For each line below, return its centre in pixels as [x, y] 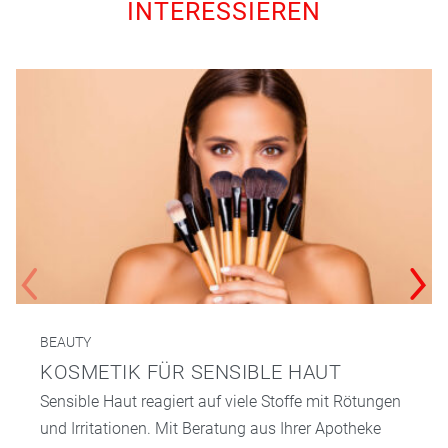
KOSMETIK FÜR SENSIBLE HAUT [190, 371]
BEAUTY [65, 341]
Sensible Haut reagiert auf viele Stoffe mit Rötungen [220, 401]
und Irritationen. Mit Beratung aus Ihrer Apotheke [210, 428]
